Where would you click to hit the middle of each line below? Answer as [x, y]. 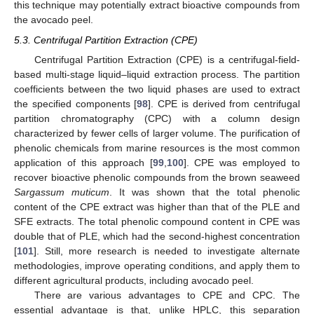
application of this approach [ [83, 162]
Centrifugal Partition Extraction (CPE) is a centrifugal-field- [167, 59]
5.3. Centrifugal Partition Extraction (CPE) [106, 40]
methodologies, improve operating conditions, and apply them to [157, 265]
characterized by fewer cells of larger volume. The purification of [157, 133]
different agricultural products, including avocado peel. [134, 280]
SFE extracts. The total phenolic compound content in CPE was [157, 221]
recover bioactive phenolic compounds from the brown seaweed [157, 177]
